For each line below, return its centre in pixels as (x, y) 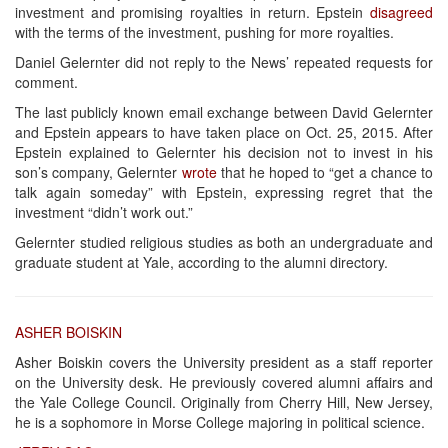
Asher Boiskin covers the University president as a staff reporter (224, 361)
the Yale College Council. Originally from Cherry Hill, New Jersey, (224, 401)
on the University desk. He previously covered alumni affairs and (224, 381)
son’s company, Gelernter (98, 171)
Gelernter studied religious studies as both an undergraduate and (224, 241)
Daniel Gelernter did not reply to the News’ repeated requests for (224, 61)
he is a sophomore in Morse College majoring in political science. (220, 421)
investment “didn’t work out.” (104, 211)
